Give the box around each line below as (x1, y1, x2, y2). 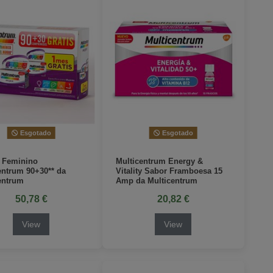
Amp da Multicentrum (115, 175, 197, 185)
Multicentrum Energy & (115, 156, 203, 166)
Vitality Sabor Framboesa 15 (115, 166, 222, 175)
